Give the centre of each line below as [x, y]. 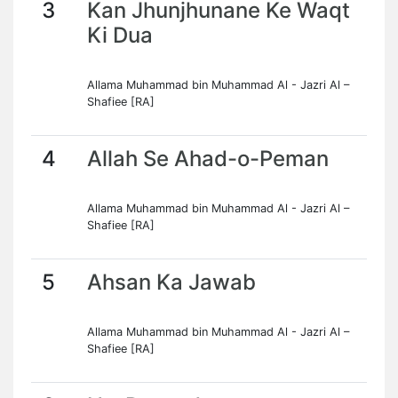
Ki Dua [120, 35]
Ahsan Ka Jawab [171, 282]
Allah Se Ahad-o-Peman [208, 159]
